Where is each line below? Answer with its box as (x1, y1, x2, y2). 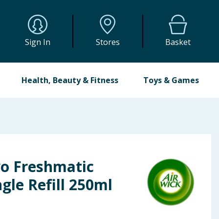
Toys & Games (143, 75, 199, 86)
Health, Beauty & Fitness (22, 75, 119, 86)
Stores (95, 37, 120, 47)
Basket (165, 37, 191, 47)
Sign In (25, 37, 51, 47)
